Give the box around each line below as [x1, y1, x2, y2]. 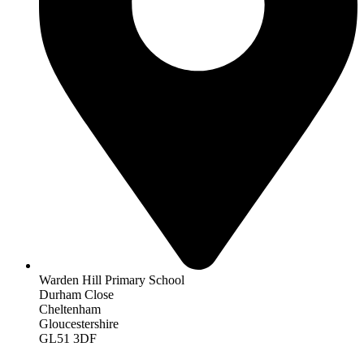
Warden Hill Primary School [39, 273, 184, 288]
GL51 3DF [39, 331, 97, 346]
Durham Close [39, 288, 114, 302]
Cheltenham [39, 302, 101, 317]
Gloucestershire [39, 317, 119, 331]
